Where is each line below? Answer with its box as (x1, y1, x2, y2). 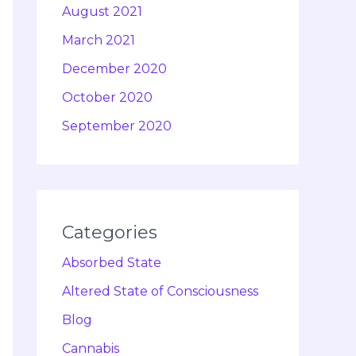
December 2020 (62, 61, 167, 77)
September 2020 (62, 118, 172, 134)
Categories (62, 222, 157, 244)
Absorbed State (62, 255, 161, 271)
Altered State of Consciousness (62, 284, 258, 300)
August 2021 (62, 4, 142, 20)
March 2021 (62, 33, 135, 48)
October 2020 (62, 90, 153, 106)
